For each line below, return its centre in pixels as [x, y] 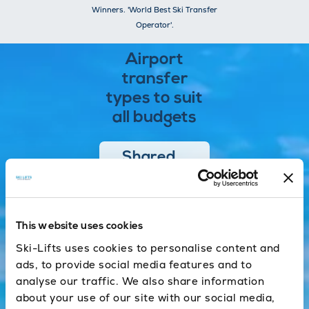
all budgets [154, 118]
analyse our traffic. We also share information [140, 281]
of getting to [147, 247]
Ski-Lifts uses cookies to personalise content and [148, 248]
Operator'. [154, 24]
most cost [140, 202]
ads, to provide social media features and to [134, 265]
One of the [142, 187]
